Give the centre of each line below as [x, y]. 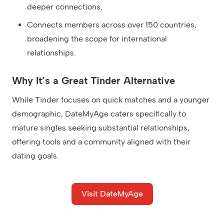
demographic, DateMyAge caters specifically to [99, 113]
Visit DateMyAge [112, 193]
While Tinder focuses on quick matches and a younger [111, 99]
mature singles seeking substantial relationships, [101, 127]
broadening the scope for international [97, 38]
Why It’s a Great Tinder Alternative [93, 80]
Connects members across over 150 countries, [112, 24]
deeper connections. [65, 6]
